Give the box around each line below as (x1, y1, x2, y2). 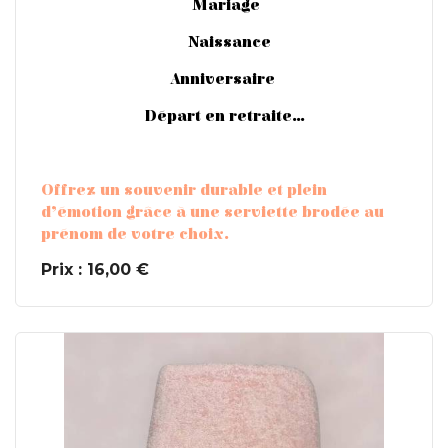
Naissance (177, 32, 271, 51)
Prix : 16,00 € (41, 259, 149, 279)
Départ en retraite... (143, 106, 305, 125)
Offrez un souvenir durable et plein (41, 180, 327, 199)
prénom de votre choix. (41, 224, 229, 243)
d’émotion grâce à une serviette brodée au (41, 202, 384, 221)
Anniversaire (169, 69, 279, 88)
